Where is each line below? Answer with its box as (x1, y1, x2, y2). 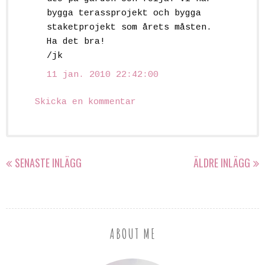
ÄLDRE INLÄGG (193, 154, 250, 170)
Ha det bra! (47, 37, 105, 47)
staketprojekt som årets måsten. (47, 22, 212, 33)
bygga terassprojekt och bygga (47, 8, 201, 19)
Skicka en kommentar (35, 97, 136, 108)
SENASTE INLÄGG (15, 154, 82, 170)
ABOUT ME (109, 224, 156, 243)
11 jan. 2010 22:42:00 (47, 69, 159, 80)
